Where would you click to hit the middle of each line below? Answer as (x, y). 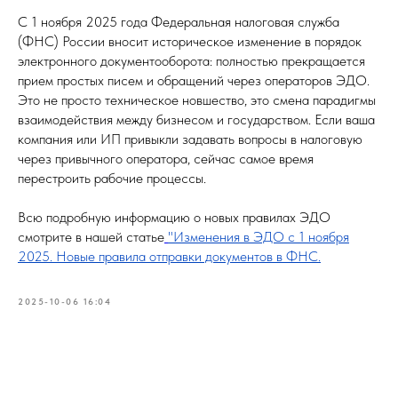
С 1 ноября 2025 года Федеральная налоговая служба (179, 22)
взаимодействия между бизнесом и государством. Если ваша (196, 119)
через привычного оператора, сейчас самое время (166, 159)
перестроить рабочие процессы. (112, 178)
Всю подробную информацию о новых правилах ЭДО (174, 217)
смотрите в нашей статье (91, 237)
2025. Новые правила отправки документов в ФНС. (169, 256)
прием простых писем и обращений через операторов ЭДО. (194, 80)
